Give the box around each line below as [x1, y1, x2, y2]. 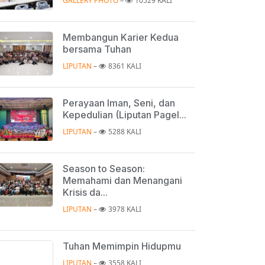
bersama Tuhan [63, 43, 131, 55]
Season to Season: [63, 162, 145, 174]
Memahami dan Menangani [63, 174, 182, 186]
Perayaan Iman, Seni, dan [63, 96, 175, 109]
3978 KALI [108, 203, 141, 214]
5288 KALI [108, 126, 141, 137]
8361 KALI [108, 60, 141, 71]
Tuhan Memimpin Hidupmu [63, 240, 181, 252]
